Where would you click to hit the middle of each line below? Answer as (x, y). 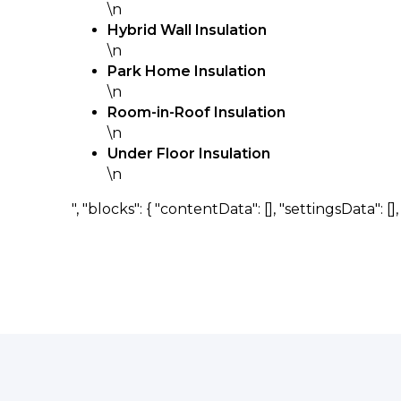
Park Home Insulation (187, 71)
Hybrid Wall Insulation (187, 30)
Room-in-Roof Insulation (196, 112)
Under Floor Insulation (189, 154)
